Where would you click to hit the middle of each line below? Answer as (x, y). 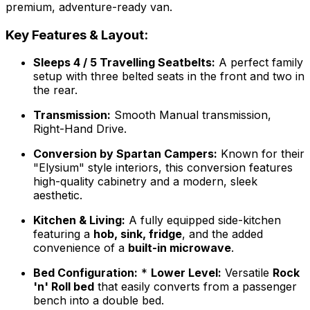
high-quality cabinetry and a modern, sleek (145, 182)
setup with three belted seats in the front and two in (169, 76)
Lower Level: (186, 273)
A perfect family (259, 63)
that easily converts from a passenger (195, 287)
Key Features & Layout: (77, 35)
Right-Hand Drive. (80, 129)
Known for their (261, 154)
